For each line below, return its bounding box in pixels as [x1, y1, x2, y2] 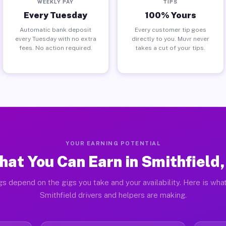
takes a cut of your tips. [135, 44, 206, 51]
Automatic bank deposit [20, 26, 92, 33]
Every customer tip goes [134, 26, 206, 33]
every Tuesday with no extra [15, 35, 96, 42]
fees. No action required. [19, 44, 92, 51]
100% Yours [144, 10, 196, 20]
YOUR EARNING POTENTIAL [66, 140, 160, 146]
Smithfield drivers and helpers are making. [39, 191, 187, 199]
